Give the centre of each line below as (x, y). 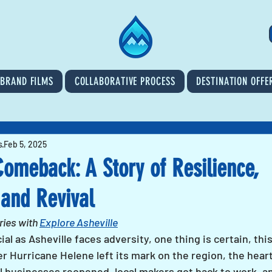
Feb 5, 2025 (25, 144)
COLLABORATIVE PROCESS (125, 81)
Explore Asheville (79, 222)
